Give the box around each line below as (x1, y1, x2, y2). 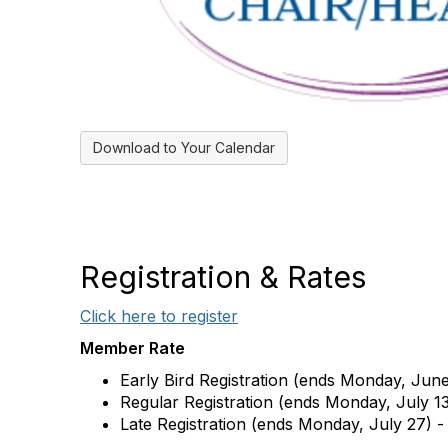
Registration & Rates (80, 259, 366, 295)
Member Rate (80, 338, 185, 358)
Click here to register (80, 306, 238, 326)
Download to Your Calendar (93, 139, 275, 156)
